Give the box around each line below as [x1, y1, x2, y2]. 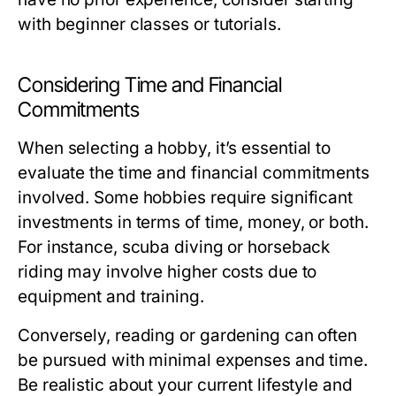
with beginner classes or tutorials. [18, 14, 281, 34]
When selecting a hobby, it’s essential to [18, 138, 331, 158]
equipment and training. [18, 286, 204, 307]
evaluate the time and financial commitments [18, 163, 369, 183]
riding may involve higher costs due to [18, 262, 317, 282]
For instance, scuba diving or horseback [18, 237, 331, 257]
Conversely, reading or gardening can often [18, 325, 358, 346]
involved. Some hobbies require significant [18, 187, 354, 208]
